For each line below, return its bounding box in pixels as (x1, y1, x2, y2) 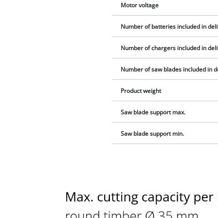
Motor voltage (121, 1, 159, 9)
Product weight (121, 87, 162, 95)
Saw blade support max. (121, 109, 186, 116)
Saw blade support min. (121, 130, 184, 138)
